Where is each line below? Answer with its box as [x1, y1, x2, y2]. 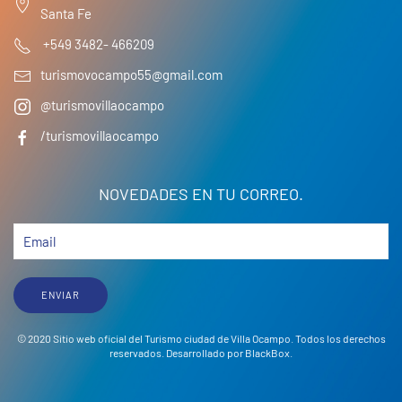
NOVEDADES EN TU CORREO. [99, 183, 303, 204]
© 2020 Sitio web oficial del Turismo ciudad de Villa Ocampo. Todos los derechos [16, 331, 386, 345]
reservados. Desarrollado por [109, 345, 245, 359]
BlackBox [245, 345, 290, 359]
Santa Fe [40, 4, 92, 22]
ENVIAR [41, 288, 80, 301]
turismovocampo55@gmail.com [40, 66, 223, 83]
